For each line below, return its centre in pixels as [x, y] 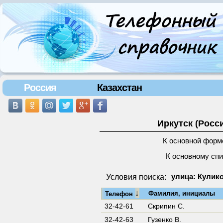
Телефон [120, 194]
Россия [40, 88]
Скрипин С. [166, 206]
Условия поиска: [136, 177]
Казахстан [119, 88]
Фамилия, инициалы [182, 193]
